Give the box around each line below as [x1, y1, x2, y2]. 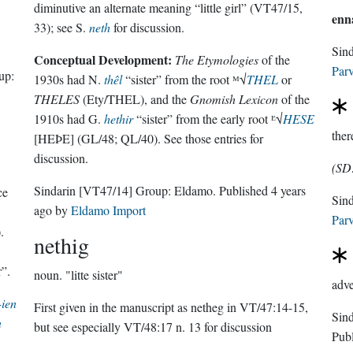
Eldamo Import [71, 202, 147, 218]
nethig [34, 230, 90, 260]
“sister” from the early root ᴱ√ [133, 110, 284, 127]
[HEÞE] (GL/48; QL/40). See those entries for [34, 130, 264, 147]
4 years [271, 182, 307, 199]
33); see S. [34, 19, 90, 35]
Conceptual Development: [34, 50, 173, 69]
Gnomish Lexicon [190, 91, 279, 107]
